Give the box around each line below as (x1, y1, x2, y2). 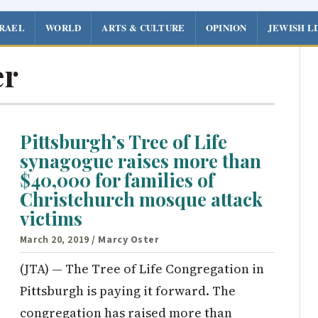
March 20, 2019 (19, 232, 89, 247)
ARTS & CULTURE (102, 20, 185, 34)
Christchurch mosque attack (19, 187, 263, 212)
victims (19, 206, 82, 231)
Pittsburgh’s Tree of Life (19, 129, 227, 155)
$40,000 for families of (19, 168, 214, 193)
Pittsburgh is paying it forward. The (19, 281, 236, 300)
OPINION (205, 20, 247, 34)
